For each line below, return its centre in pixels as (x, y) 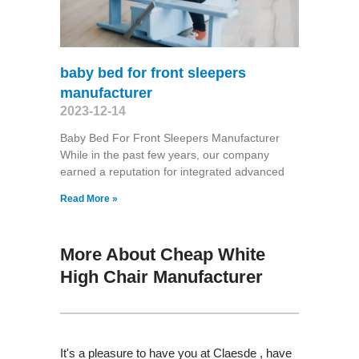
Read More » (89, 198)
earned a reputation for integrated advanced (172, 171)
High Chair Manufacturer (161, 276)
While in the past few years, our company (164, 154)
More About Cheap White (162, 254)
